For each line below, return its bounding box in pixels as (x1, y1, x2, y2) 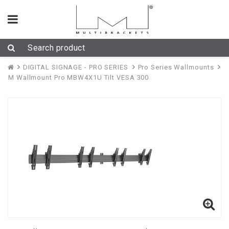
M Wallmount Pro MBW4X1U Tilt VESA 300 (8, 73, 149, 81)
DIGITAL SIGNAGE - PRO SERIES (22, 63, 128, 71)
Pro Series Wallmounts (138, 63, 214, 71)
